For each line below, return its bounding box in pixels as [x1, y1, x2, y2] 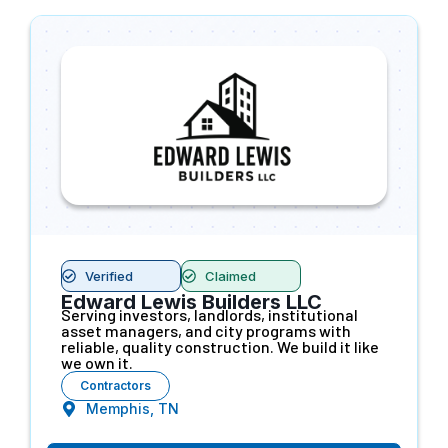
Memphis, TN [86, 399, 179, 417]
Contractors [80, 377, 151, 393]
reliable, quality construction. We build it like [61, 336, 379, 356]
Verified [84, 267, 133, 284]
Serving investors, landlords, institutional [61, 304, 358, 324]
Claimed [204, 267, 256, 284]
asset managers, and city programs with [61, 320, 351, 340]
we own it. [61, 352, 133, 372]
